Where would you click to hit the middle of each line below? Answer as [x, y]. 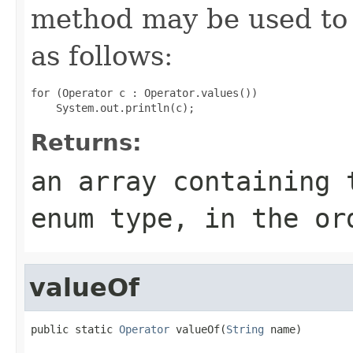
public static [75, 329]
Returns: [86, 142]
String [245, 329]
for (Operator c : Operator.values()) [144, 93]
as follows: [102, 56]
